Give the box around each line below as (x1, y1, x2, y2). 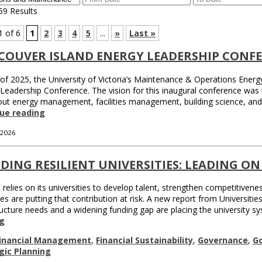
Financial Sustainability (96, 235, 193, 246)
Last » (129, 27, 156, 39)
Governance (198, 235, 248, 246)
